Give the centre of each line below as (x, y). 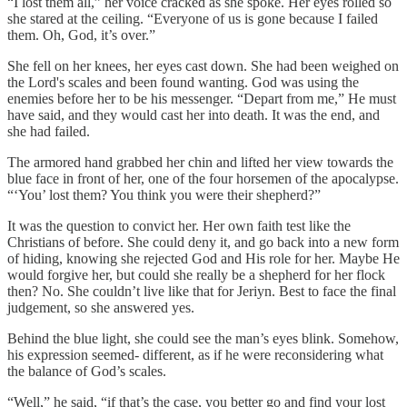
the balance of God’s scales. (87, 372)
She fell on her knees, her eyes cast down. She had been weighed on (203, 66)
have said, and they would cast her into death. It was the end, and (194, 115)
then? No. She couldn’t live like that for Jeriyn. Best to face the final (202, 292)
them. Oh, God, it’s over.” (81, 35)
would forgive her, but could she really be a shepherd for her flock (196, 275)
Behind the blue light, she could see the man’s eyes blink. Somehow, (203, 339)
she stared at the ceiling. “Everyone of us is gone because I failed (193, 19)
